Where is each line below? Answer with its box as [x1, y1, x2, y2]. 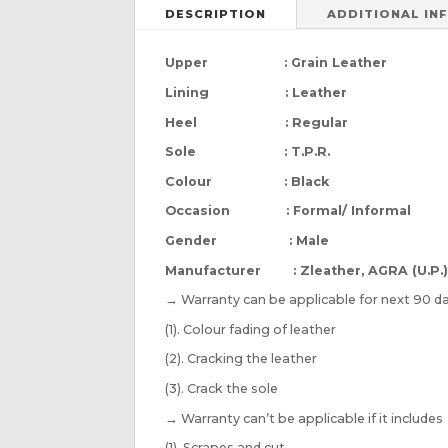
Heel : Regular [165, 114, 349, 130]
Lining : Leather [165, 85, 348, 101]
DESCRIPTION [165, 7, 267, 22]
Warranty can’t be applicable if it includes [178, 410, 444, 426]
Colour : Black [165, 173, 330, 189]
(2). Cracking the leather [165, 351, 318, 367]
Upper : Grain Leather [165, 55, 388, 71]
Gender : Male [165, 233, 330, 248]
